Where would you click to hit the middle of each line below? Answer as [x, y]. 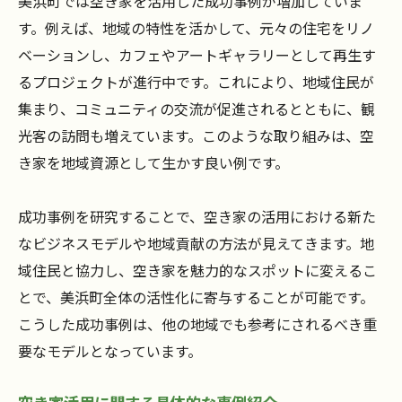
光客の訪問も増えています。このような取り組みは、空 [196, 136]
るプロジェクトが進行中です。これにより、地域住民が [196, 82]
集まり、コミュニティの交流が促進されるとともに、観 [197, 109]
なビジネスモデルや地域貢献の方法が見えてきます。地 [196, 244]
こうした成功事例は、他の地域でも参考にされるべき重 [197, 324]
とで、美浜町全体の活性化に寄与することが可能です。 [196, 297]
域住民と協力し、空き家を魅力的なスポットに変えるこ [197, 271]
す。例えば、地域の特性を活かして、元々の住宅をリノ [196, 28]
